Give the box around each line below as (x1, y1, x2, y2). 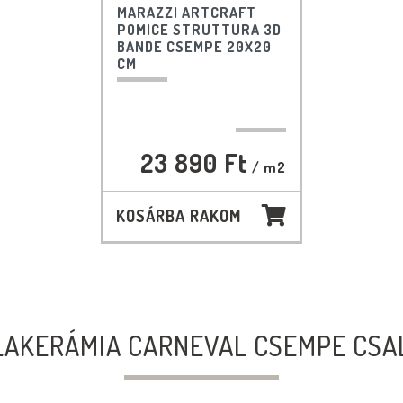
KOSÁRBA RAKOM (115, 206, 241, 227)
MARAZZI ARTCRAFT (116, 4, 256, 22)
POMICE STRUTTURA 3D (116, 21, 282, 40)
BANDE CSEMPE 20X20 (116, 38, 272, 57)
